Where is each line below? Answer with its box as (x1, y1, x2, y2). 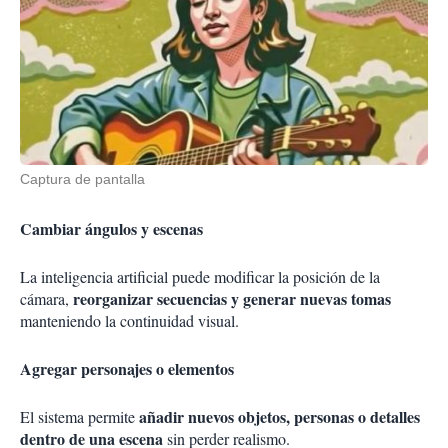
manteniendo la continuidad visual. (20, 310, 239, 332)
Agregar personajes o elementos (20, 357, 234, 381)
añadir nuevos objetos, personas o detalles (135, 405, 420, 429)
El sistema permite (20, 406, 135, 428)
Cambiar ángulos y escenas (20, 217, 203, 241)
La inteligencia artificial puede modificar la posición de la (20, 266, 380, 288)
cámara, (20, 288, 69, 310)
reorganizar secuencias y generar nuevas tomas (69, 287, 391, 311)
